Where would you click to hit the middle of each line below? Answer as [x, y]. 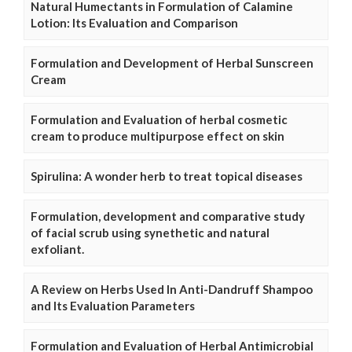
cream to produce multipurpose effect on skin [158, 136]
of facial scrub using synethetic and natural [150, 233]
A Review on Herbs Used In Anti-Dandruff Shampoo [172, 290]
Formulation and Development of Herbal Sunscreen [172, 63]
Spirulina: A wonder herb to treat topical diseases [167, 176]
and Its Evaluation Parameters [113, 306]
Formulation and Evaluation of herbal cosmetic [159, 120]
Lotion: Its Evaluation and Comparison [134, 23]
